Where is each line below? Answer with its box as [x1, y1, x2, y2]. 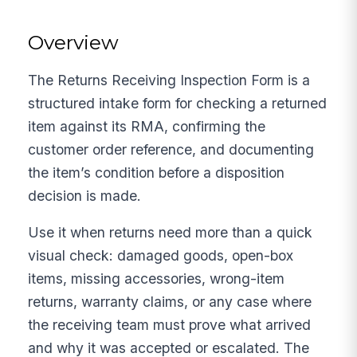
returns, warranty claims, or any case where [28, 293, 312, 311]
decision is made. [28, 186, 142, 204]
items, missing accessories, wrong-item [28, 270, 285, 288]
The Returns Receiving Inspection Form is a [28, 71, 311, 88]
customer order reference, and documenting [28, 140, 315, 158]
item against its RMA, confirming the [28, 117, 266, 135]
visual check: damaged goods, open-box [28, 247, 294, 265]
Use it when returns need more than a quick [28, 224, 313, 241]
